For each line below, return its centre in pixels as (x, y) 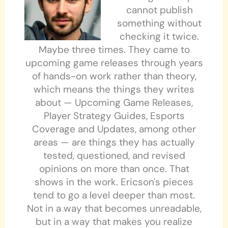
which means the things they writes (114, 90)
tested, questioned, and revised (114, 156)
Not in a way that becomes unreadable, (114, 209)
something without (160, 23)
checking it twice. (160, 37)
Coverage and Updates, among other (114, 129)
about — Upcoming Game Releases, (114, 103)
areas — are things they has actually (114, 142)
